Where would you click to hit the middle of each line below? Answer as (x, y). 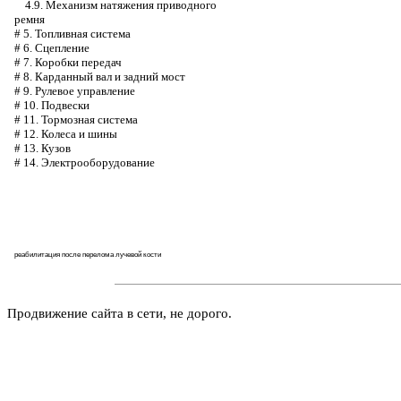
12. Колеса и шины (70, 134)
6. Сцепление (56, 48)
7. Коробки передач (73, 62)
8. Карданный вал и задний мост (104, 77)
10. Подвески (56, 105)
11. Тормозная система (81, 119)
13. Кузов (47, 148)
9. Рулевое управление (79, 91)
